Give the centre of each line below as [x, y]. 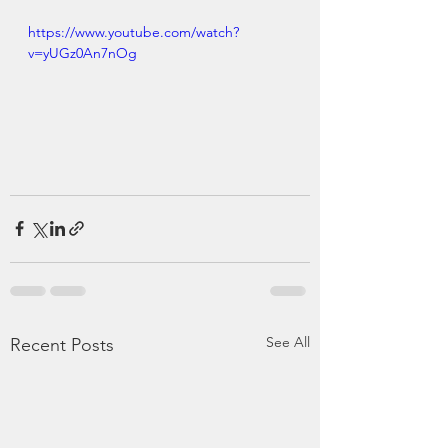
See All [288, 341]
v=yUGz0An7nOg [82, 53]
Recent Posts [62, 344]
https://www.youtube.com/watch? [133, 32]
